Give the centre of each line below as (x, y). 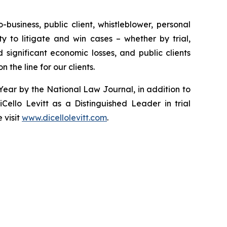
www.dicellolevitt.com (64, 118)
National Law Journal (90, 89)
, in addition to (162, 89)
